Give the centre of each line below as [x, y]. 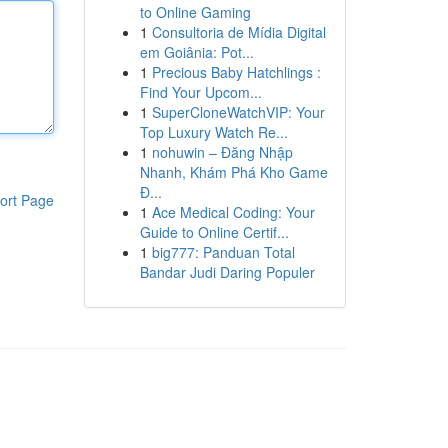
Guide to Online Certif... [214, 232]
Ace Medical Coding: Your [233, 212]
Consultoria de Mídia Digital [238, 32]
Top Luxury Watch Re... [213, 132]
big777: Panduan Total [223, 252]
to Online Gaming [195, 12]
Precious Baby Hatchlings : [236, 72]
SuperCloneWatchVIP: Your [238, 112]
